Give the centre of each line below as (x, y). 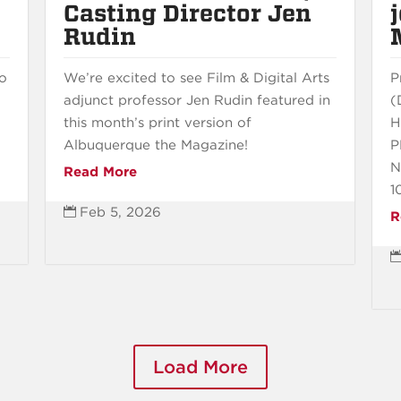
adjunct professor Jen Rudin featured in (197, 100)
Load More (200, 367)
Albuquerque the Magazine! (156, 145)
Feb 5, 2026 (121, 212)
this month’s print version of (158, 122)
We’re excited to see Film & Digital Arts (197, 77)
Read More (101, 171)
